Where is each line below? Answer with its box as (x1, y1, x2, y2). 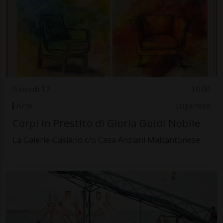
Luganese (176, 100, 211, 111)
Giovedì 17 (12, 84, 50, 95)
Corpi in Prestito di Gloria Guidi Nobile (12, 116, 201, 130)
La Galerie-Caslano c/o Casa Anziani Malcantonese (12, 134, 200, 146)
